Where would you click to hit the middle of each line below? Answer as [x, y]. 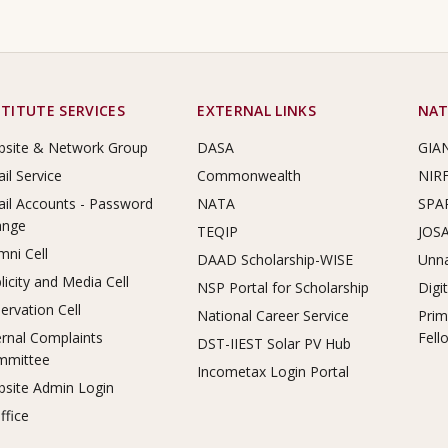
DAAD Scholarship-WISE [275, 259]
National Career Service [273, 315]
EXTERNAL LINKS [257, 110]
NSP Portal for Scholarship [283, 287]
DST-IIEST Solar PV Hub [274, 343]
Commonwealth [249, 175]
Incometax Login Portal [273, 371]
